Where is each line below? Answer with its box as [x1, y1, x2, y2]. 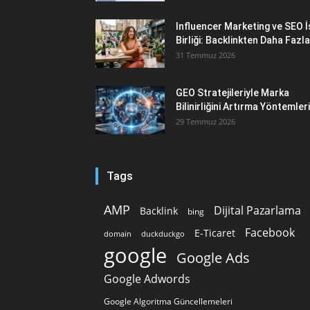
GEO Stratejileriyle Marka [176, 86, 289, 98]
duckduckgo [141, 228, 185, 239]
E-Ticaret [194, 226, 235, 239]
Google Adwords [104, 271, 190, 286]
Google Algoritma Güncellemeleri [104, 295, 232, 307]
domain [104, 228, 131, 239]
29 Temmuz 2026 [176, 116, 235, 127]
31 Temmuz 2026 [176, 49, 235, 60]
